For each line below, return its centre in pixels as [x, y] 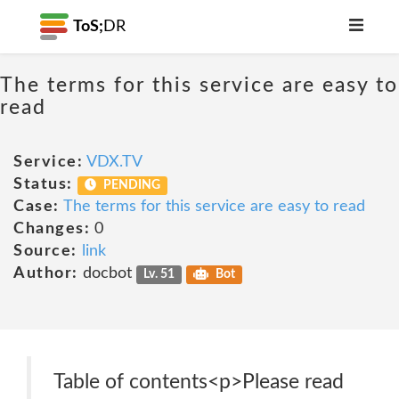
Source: [45, 251]
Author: [46, 273]
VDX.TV [114, 162]
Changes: [52, 229]
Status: [43, 184]
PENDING [131, 185]
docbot [107, 273]
